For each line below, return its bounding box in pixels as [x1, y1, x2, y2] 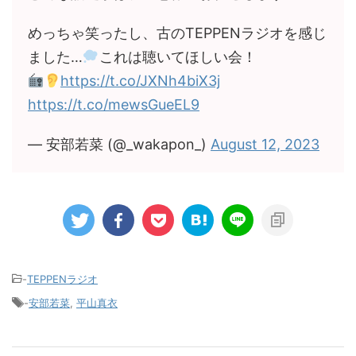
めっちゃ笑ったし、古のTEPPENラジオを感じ [28, 25, 327, 42]
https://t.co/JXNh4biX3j [60, 72, 220, 90]
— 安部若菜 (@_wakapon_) [28, 136, 211, 153]
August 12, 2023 [211, 136, 319, 153]
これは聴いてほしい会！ [99, 48, 257, 66]
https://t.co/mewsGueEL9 [28, 96, 199, 114]
